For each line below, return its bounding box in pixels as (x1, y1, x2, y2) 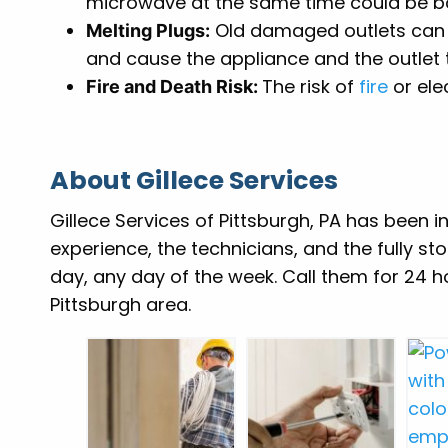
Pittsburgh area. (50, 292, 192, 318)
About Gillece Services (50, 163, 339, 199)
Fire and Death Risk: (86, 76, 263, 98)
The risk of (262, 74, 360, 100)
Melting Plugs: (86, 20, 211, 42)
